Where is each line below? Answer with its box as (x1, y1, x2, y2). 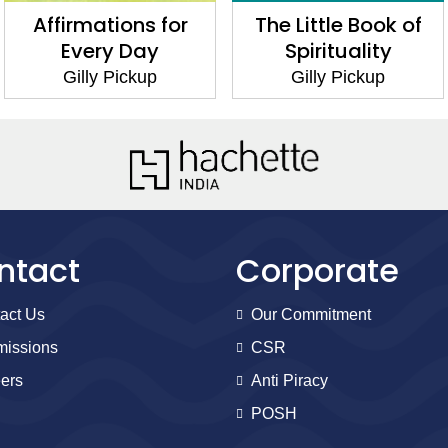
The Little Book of (254, 11, 422, 40)
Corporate (236, 248, 399, 294)
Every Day (61, 37, 159, 66)
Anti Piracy (251, 372, 328, 390)
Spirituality (284, 37, 392, 66)
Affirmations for (32, 11, 188, 40)
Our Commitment (251, 306, 371, 324)
